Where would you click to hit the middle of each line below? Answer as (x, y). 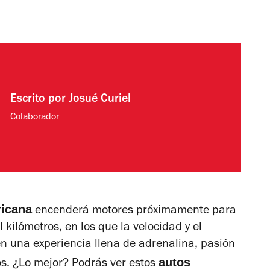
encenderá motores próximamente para (134, 211)
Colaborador (35, 118)
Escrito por (40, 100)
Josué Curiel (100, 100)
